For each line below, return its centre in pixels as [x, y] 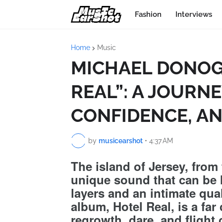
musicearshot [121, 140]
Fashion [148, 14]
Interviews [194, 14]
